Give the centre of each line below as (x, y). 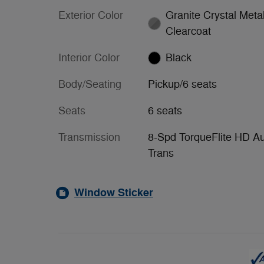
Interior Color (89, 57)
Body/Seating (90, 84)
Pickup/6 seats (182, 84)
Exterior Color (91, 15)
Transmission (89, 137)
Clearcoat (189, 31)
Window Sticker (114, 192)
